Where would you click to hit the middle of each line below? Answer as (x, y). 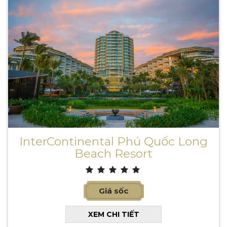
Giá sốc (113, 191)
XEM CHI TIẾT (113, 215)
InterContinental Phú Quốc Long (113, 142)
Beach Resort (113, 154)
